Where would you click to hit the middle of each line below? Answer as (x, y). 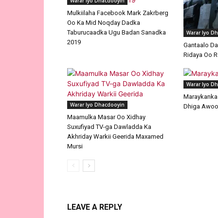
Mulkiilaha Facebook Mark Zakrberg (118, 13)
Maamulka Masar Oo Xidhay (106, 117)
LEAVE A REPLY (95, 207)
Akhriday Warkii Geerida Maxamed (115, 137)
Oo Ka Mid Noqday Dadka (104, 23)
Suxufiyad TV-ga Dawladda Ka (109, 127)
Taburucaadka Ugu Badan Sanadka (117, 33)
